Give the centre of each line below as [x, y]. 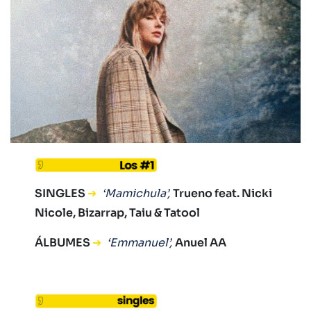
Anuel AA [201, 242]
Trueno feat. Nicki [222, 193]
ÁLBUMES [64, 242]
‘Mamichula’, [136, 193]
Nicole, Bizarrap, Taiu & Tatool [117, 212]
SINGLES [61, 193]
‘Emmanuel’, [140, 242]
